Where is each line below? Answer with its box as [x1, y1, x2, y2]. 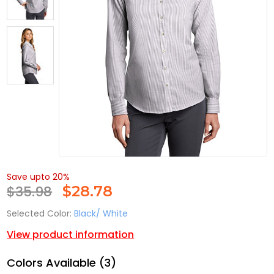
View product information [7, 228, 135, 242]
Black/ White [74, 207, 128, 220]
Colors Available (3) [7, 255, 117, 271]
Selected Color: [7, 207, 72, 220]
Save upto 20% [7, 171, 70, 183]
